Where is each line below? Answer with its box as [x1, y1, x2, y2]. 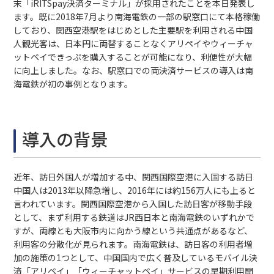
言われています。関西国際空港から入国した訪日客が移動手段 [13, 198, 253, 210]
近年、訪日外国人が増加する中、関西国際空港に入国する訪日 [13, 171, 254, 183]
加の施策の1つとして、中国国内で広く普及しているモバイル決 [13, 251, 258, 264]
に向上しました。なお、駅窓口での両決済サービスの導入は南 [13, 64, 254, 76]
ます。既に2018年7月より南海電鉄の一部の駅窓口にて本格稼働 [13, 10, 261, 23]
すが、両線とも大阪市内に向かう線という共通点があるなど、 [13, 224, 253, 237]
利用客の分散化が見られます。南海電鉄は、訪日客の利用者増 [13, 238, 253, 250]
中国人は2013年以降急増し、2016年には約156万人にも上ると [13, 184, 256, 196]
